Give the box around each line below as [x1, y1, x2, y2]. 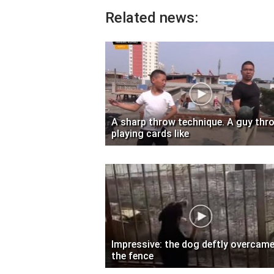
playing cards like [111, 127, 189, 139]
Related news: [105, 9, 198, 26]
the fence [111, 250, 154, 262]
